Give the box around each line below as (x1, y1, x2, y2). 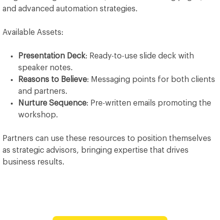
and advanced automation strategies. (2, 5, 137, 13)
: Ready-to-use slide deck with (85, 52, 194, 60)
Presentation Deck (18, 52, 85, 60)
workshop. (18, 111, 58, 119)
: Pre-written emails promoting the (86, 99, 211, 107)
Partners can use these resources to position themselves (2, 135, 211, 142)
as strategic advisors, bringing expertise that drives (2, 146, 189, 154)
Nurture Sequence (18, 99, 86, 107)
